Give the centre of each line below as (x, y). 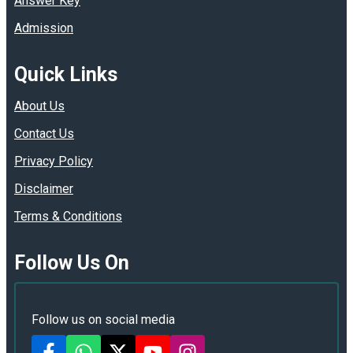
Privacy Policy (54, 161)
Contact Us (44, 133)
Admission (44, 28)
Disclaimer (44, 188)
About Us (39, 106)
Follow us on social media (103, 319)
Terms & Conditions (68, 216)
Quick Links (66, 74)
